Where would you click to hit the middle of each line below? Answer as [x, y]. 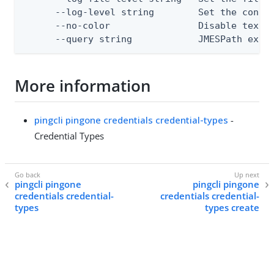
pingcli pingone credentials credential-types [131, 120]
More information [83, 86]
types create [232, 208]
